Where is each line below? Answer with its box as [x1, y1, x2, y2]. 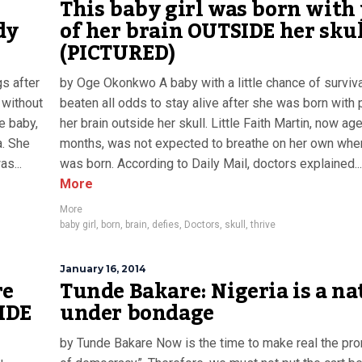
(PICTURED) [60, 33, 175, 74]
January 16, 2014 [60, 263, 146, 275]
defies [152, 219, 179, 230]
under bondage [60, 293, 214, 334]
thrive [250, 219, 276, 230]
